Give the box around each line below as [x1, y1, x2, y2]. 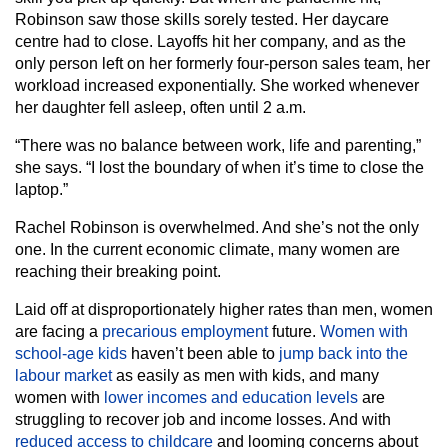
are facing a [15, 323, 102, 340]
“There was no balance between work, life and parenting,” [15, 137, 421, 154]
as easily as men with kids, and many [112, 367, 379, 384]
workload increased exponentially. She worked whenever [15, 77, 419, 94]
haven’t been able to [127, 345, 279, 362]
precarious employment [102, 323, 268, 340]
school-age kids [15, 345, 127, 362]
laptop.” [15, 181, 68, 198]
